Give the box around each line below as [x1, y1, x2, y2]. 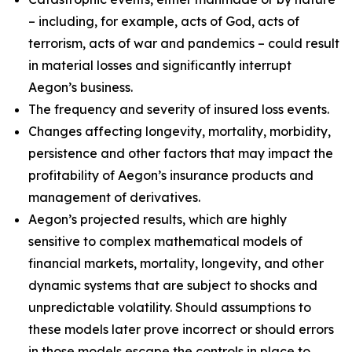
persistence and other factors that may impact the [28, 145, 333, 161]
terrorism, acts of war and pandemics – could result [28, 35, 339, 51]
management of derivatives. [28, 189, 200, 205]
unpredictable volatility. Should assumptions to [28, 299, 311, 315]
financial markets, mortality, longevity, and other [28, 255, 324, 271]
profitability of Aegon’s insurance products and [28, 167, 313, 183]
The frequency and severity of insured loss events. [28, 101, 329, 117]
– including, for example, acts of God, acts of [28, 13, 299, 29]
